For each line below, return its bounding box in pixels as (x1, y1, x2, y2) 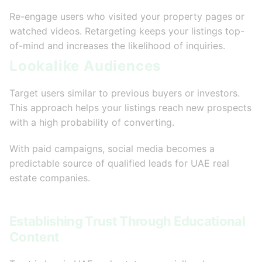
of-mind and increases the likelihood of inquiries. (9, 40, 225, 52)
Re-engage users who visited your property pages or (9, 11, 244, 23)
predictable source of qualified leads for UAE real (9, 157, 229, 170)
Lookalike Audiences (9, 57, 161, 75)
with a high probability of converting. (9, 116, 174, 129)
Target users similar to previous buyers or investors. (9, 87, 240, 99)
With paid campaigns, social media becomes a (9, 143, 215, 155)
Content (9, 229, 60, 245)
